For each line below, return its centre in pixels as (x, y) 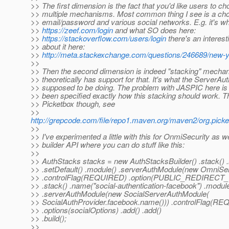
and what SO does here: (154, 30)
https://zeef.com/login (77, 30)
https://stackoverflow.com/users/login (104, 38)
